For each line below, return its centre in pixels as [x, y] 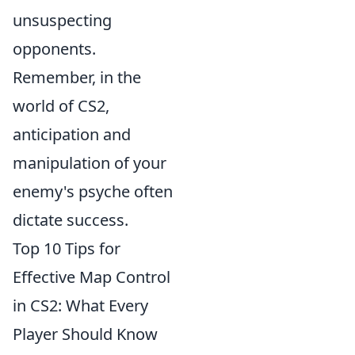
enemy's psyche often [93, 191]
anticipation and [72, 134]
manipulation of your [90, 163]
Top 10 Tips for [67, 248]
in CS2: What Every [80, 305]
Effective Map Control [92, 277]
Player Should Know [85, 334]
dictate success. [71, 220]
